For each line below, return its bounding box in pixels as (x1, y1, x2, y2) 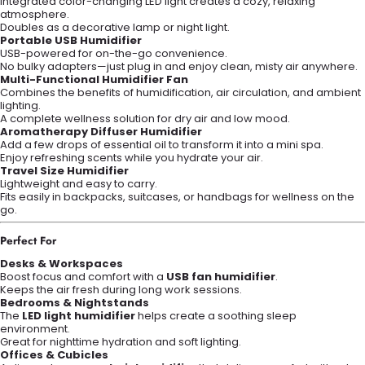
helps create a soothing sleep (135, 308, 297, 324)
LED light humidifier (22, 308, 135, 324)
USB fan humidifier (166, 269, 275, 285)
